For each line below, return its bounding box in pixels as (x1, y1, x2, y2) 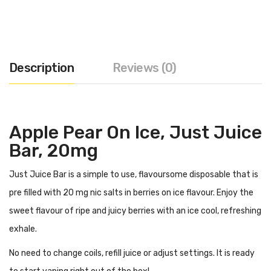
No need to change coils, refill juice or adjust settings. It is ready (9, 247, 255, 258)
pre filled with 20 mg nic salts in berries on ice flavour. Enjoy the (9, 187, 253, 198)
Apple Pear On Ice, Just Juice (9, 121, 262, 143)
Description (9, 60, 74, 75)
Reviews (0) (112, 60, 177, 75)
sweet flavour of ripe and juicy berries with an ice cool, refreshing (9, 205, 261, 216)
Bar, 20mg (9, 139, 98, 162)
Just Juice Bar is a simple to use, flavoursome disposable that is (9, 169, 258, 180)
